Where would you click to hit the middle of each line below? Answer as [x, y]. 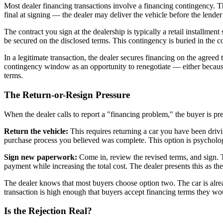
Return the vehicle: [36, 131]
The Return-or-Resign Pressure [67, 95]
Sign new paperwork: [41, 157]
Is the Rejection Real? [48, 211]
